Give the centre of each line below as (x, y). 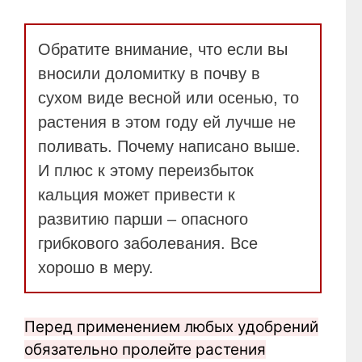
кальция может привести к (137, 194)
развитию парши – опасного (143, 219)
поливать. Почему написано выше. (169, 146)
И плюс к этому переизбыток (146, 170)
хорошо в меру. (96, 267)
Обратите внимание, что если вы (163, 49)
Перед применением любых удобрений (171, 327)
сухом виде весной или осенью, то (168, 97)
